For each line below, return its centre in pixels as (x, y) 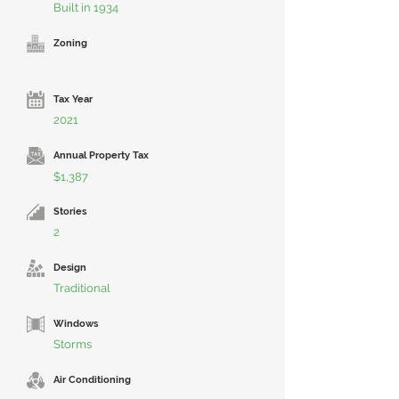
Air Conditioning (92, 380)
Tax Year (73, 99)
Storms (73, 344)
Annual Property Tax (101, 155)
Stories (70, 212)
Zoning (70, 43)
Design (70, 268)
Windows (76, 324)
